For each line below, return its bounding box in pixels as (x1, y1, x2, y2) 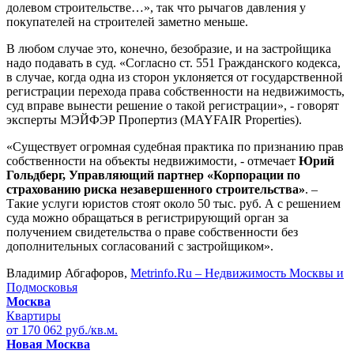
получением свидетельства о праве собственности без (6, 224, 298, 239)
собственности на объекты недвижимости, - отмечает (6, 153, 299, 168)
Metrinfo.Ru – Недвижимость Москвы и (130, 265, 344, 280)
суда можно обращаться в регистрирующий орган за (6, 210, 288, 224)
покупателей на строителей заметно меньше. (6, 14, 248, 28)
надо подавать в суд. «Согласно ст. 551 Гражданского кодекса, (6, 55, 341, 70)
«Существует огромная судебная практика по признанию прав (6, 139, 344, 153)
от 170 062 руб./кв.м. (6, 322, 118, 337)
